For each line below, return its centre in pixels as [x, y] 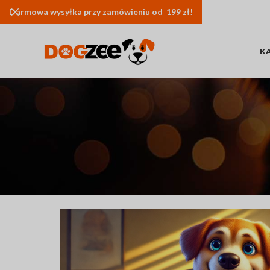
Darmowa [30, 12]
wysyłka [66, 12]
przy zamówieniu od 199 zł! [137, 12]
